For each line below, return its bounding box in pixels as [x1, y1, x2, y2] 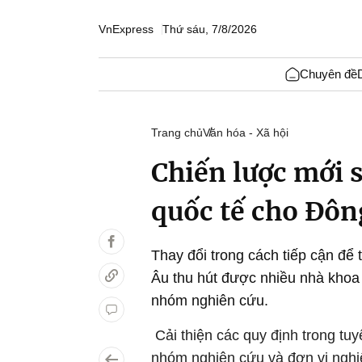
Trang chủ [151, 126, 203, 139]
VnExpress [99, 22, 154, 36]
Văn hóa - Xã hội [203, 126, 288, 139]
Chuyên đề [299, 67, 357, 81]
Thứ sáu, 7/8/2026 [162, 22, 257, 36]
